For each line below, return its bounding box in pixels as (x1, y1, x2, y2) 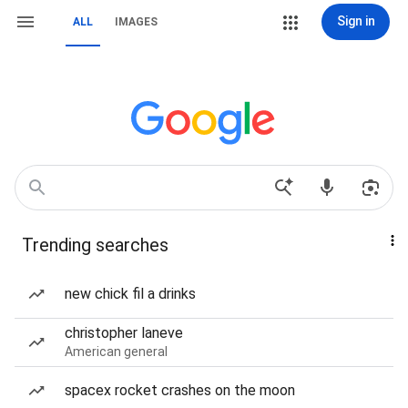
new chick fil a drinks (65, 285, 196, 302)
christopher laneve (65, 324, 183, 342)
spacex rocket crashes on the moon (65, 382, 295, 399)
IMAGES (115, 15, 158, 28)
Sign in (336, 14, 375, 28)
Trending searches (22, 234, 168, 256)
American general (65, 344, 168, 359)
